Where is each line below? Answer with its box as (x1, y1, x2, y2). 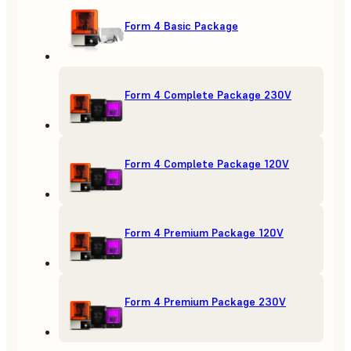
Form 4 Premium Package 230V (125, 295, 286, 309)
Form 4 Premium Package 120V (125, 226, 284, 241)
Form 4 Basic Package (125, 19, 238, 34)
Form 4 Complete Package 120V (125, 157, 289, 172)
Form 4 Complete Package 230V (125, 88, 291, 103)
